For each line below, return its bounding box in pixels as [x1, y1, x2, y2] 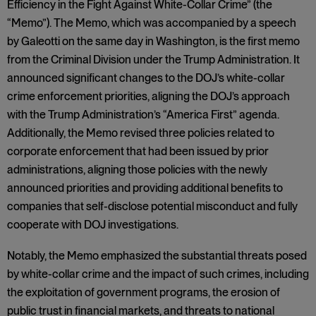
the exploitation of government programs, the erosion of [7, 286, 280, 299]
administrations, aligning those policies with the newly [7, 163, 267, 176]
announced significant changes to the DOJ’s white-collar [7, 71, 285, 85]
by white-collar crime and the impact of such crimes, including [7, 267, 309, 281]
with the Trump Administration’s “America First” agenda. [7, 108, 279, 121]
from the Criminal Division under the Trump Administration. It [7, 53, 300, 66]
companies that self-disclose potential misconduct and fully [7, 200, 298, 213]
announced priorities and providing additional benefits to [7, 181, 283, 195]
